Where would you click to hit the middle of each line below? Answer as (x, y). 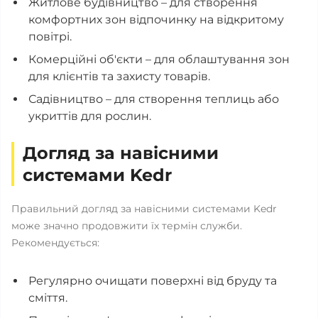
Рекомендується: (55, 243)
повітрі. (50, 37)
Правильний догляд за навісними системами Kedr (144, 209)
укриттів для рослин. (90, 116)
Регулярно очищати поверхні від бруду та (153, 281)
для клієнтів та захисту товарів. (119, 76)
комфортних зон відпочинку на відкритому (156, 20)
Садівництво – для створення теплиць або (154, 99)
